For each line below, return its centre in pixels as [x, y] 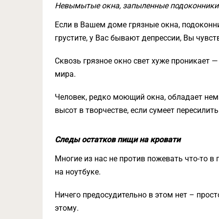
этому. [67, 208]
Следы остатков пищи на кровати [118, 140]
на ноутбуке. [78, 172]
